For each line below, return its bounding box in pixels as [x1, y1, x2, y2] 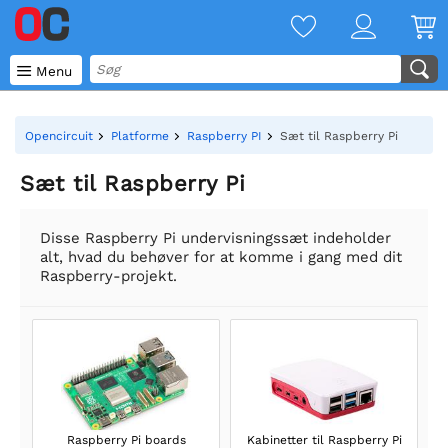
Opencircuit [25, 129, 93, 143]
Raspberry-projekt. [40, 267, 177, 285]
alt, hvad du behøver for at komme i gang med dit [40, 248, 402, 266]
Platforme [111, 129, 169, 143]
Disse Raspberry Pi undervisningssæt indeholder [40, 229, 391, 247]
